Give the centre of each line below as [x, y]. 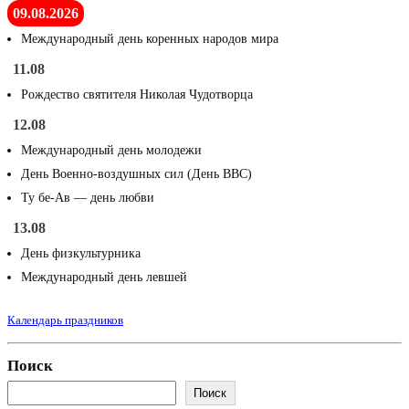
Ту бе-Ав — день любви [88, 198]
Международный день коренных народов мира [150, 39]
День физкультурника [81, 254]
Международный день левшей [104, 278]
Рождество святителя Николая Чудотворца [137, 95]
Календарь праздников [65, 320]
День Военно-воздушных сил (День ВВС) [136, 174]
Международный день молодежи [111, 151]
